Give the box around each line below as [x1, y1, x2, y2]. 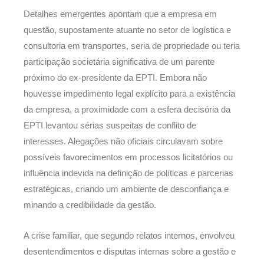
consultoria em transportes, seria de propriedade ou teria [24, 41, 240, 51]
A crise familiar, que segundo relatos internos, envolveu [24, 231, 235, 241]
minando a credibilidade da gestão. [24, 200, 156, 210]
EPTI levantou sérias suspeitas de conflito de [24, 120, 196, 130]
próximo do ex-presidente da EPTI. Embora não [24, 72, 207, 82]
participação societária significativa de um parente [24, 57, 214, 67]
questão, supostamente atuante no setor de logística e [24, 25, 231, 35]
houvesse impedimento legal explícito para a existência [24, 88, 235, 98]
